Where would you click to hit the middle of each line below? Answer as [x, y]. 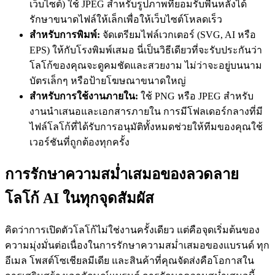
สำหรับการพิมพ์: [65, 35]
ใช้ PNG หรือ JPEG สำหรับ [196, 96]
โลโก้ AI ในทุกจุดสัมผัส [79, 199]
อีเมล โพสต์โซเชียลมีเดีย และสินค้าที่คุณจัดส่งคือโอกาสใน [130, 261]
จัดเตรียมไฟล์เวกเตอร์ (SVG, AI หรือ [178, 35]
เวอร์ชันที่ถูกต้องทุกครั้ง [79, 142]
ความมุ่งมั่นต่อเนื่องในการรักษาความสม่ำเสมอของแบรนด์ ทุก [137, 246]
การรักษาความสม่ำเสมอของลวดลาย [122, 175]
